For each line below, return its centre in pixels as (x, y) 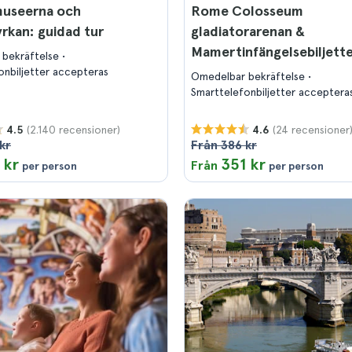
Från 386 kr (224, 145)
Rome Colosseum (247, 11)
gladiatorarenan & (248, 31)
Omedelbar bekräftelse (249, 76)
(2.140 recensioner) (73, 129)
